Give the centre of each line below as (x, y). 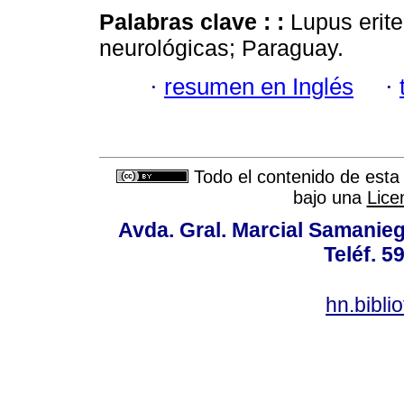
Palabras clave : (188, 22)
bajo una (330, 198)
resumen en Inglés (259, 86)
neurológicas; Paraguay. (221, 48)
